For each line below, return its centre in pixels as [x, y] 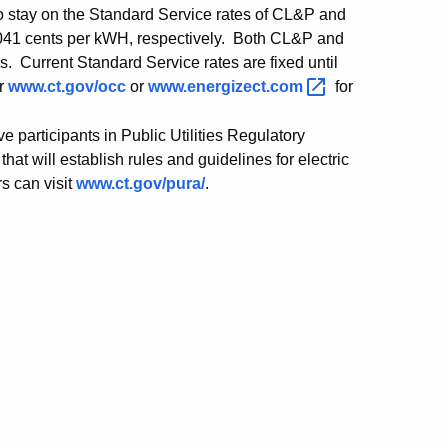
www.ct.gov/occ [67, 87]
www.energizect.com [227, 87]
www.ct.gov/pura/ [140, 184]
